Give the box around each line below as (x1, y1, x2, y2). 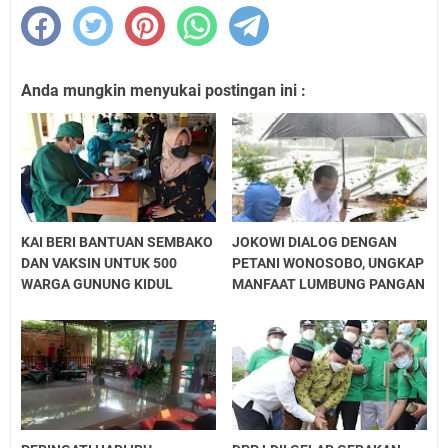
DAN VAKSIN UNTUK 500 (21, 255, 177, 272)
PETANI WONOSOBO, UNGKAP (232, 255, 425, 272)
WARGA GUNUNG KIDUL (21, 276, 173, 293)
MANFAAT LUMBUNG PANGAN (232, 276, 426, 293)
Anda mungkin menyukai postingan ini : (21, 80, 306, 100)
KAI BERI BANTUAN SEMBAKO (21, 234, 213, 251)
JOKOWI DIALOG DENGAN (232, 234, 398, 251)
